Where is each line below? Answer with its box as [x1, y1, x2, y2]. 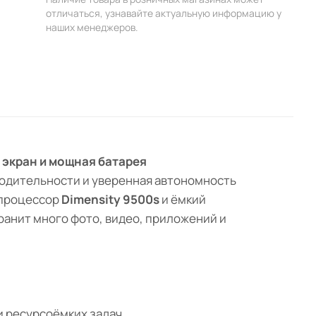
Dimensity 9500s [61, 191, 159, 208]
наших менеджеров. [46, 20, 139, 34]
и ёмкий [159, 191, 206, 208]
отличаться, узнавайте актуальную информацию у [46, 6, 282, 20]
